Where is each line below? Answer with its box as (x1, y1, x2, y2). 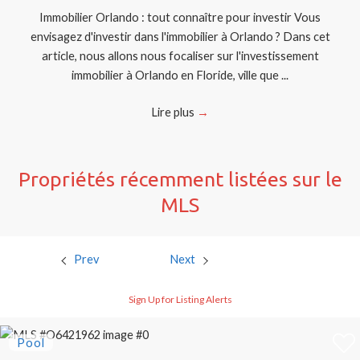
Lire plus (151, 104, 197, 119)
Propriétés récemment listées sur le (18, 167, 342, 190)
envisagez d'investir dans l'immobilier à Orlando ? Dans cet (30, 30, 330, 43)
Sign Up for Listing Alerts (128, 293, 232, 306)
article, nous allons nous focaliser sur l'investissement (41, 49, 319, 63)
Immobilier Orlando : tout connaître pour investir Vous (39, 10, 321, 24)
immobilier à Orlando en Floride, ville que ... (72, 68, 288, 82)
